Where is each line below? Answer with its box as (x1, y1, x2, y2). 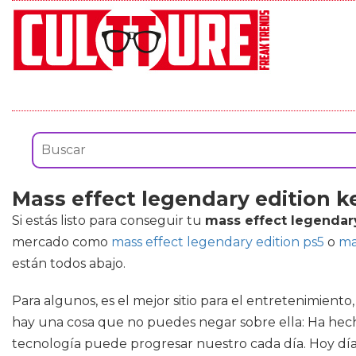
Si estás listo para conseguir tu (12, 213, 205, 228)
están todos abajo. (12, 256, 126, 271)
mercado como (12, 234, 111, 250)
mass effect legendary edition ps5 (111, 234, 324, 250)
